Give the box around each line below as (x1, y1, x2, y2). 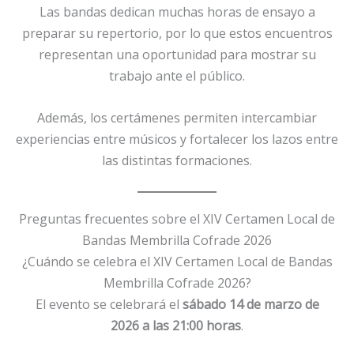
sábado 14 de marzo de (182, 296, 319, 314)
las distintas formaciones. (102, 151, 252, 169)
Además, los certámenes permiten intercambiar (37, 108, 317, 126)
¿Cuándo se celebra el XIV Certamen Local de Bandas (21, 253, 333, 271)
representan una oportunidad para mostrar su (38, 46, 316, 64)
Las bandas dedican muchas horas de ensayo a (39, 3, 315, 21)
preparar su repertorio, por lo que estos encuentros (21, 24, 333, 43)
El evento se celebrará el (35, 296, 183, 314)
